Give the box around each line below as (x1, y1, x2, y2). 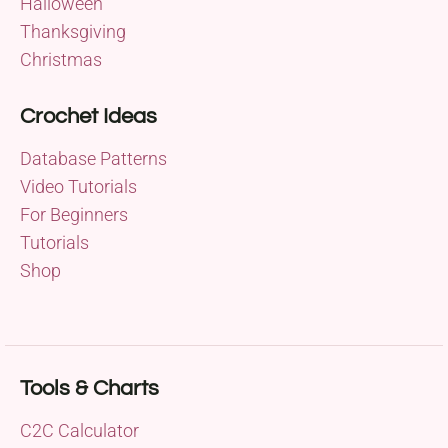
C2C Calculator (20, 419, 139, 441)
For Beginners (20, 203, 128, 225)
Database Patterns (20, 147, 167, 169)
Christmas (20, 48, 102, 70)
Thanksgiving (20, 20, 126, 42)
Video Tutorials (20, 175, 137, 197)
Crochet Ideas (20, 104, 157, 128)
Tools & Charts (20, 376, 159, 400)
